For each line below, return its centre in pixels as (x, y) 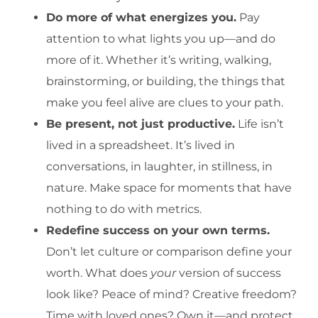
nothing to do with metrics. (124, 209)
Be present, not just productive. (141, 124)
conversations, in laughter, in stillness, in (159, 166)
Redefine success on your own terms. (158, 230)
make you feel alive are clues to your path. (165, 102)
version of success (229, 273)
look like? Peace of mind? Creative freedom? (171, 294)
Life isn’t (259, 124)
